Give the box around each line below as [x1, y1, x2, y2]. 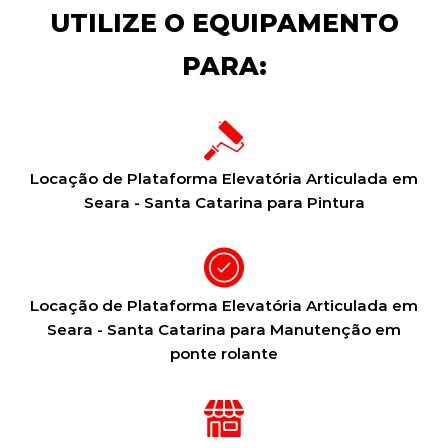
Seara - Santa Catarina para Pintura [83, 193, 365, 212]
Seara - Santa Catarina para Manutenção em [47, 320, 401, 339]
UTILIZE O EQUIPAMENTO [49, 8, 399, 38]
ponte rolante [170, 344, 278, 363]
